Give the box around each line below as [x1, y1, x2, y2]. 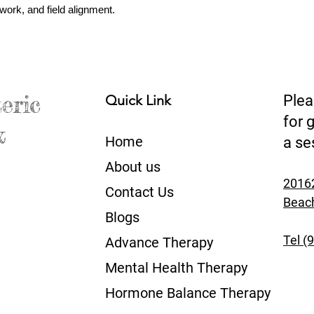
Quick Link [105, 92, 171, 109]
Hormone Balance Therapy [105, 285, 271, 301]
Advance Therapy [105, 234, 213, 251]
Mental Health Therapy [105, 259, 247, 276]
